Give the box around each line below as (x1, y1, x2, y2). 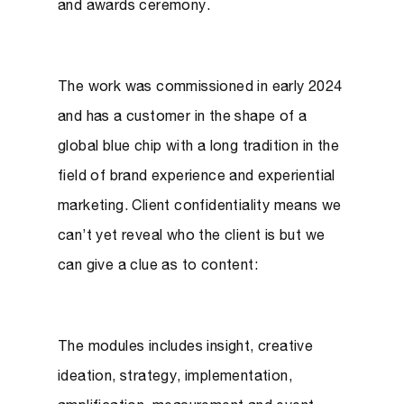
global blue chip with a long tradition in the (58, 141, 339, 155)
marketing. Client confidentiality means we (58, 200, 342, 215)
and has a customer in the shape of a (58, 111, 308, 125)
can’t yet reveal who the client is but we (58, 230, 326, 244)
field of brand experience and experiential (58, 170, 335, 185)
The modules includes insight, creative (58, 341, 314, 355)
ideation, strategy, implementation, (58, 371, 292, 385)
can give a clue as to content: (58, 260, 258, 274)
